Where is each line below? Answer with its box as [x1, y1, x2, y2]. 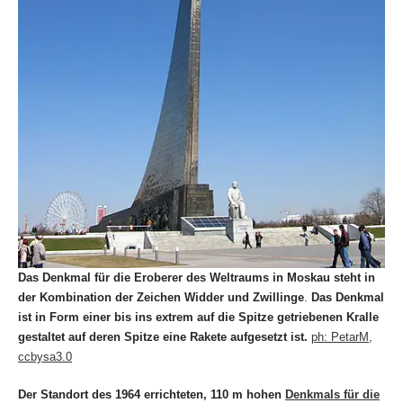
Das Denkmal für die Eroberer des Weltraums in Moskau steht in [18, 271, 375, 285]
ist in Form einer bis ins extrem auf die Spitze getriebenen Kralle [18, 310, 379, 325]
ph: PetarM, [311, 330, 372, 345]
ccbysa [18, 350, 56, 364]
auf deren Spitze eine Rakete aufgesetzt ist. [68, 330, 308, 345]
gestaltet [18, 330, 65, 345]
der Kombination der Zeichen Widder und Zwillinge [18, 291, 304, 305]
